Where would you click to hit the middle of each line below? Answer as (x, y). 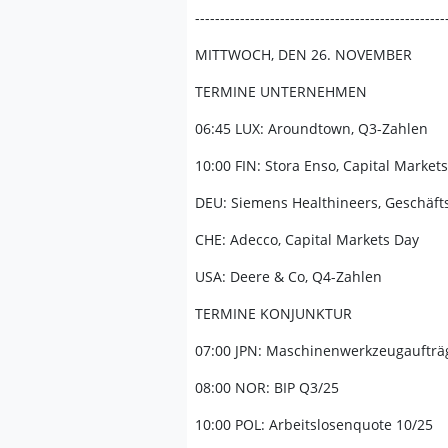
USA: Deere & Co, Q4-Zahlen (288, 276)
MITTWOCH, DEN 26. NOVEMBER (303, 54)
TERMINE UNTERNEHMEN (281, 91)
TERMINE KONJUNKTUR (273, 313)
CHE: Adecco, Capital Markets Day (307, 239)
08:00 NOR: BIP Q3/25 (267, 387)
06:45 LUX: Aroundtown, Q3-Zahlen (311, 128)
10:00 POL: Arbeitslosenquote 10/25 (314, 424)
